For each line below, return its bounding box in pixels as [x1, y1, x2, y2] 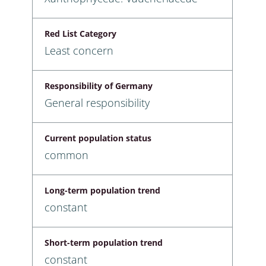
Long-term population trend [45, 184, 160, 196]
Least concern [45, 43, 113, 58]
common [45, 147, 88, 162]
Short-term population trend [45, 236, 163, 248]
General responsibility [45, 95, 150, 110]
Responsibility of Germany [45, 80, 153, 91]
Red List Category [45, 27, 116, 39]
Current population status [45, 132, 151, 144]
